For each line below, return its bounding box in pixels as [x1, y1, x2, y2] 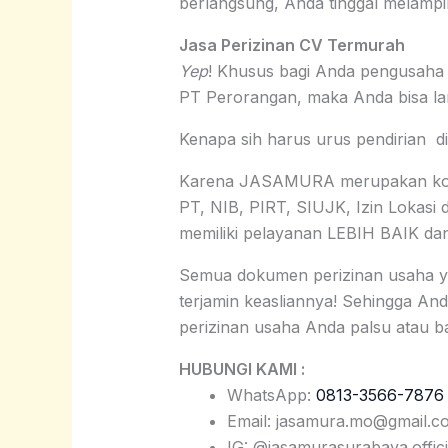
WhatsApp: [226, 385, 311, 405]
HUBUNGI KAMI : [178, 359, 305, 379]
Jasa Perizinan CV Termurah [178, 35, 409, 55]
